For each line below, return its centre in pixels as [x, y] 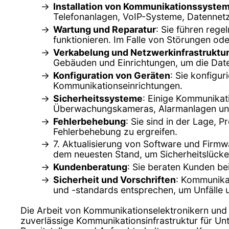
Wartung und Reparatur [105, 29]
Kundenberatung [90, 167]
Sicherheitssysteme [98, 98]
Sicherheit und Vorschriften [114, 180]
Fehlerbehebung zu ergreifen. [115, 131]
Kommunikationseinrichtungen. [118, 85]
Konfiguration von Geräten [112, 75]
